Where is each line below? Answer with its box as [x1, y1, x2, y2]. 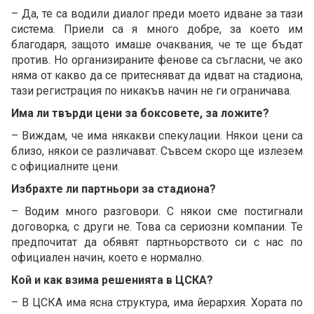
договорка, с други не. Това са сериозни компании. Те [11, 219, 303, 233]
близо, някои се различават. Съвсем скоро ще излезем [11, 144, 303, 158]
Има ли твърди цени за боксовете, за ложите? [11, 106, 269, 120]
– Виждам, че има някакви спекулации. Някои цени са [11, 128, 303, 142]
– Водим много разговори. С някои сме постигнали [11, 204, 303, 218]
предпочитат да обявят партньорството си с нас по [11, 235, 303, 249]
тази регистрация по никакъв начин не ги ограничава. [11, 83, 292, 97]
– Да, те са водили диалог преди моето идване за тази [11, 6, 303, 20]
